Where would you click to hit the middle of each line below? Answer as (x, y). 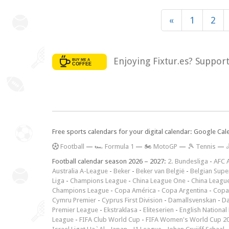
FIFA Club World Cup (110, 220)
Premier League (75, 210)
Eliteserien (158, 210)
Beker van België (160, 171)
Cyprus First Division (132, 200)
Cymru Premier (74, 200)
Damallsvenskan (192, 200)
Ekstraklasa (121, 210)
